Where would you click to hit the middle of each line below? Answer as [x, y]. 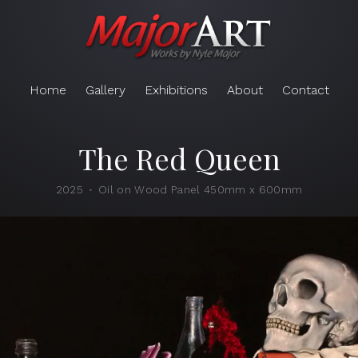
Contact [305, 89]
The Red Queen [179, 158]
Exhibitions [176, 89]
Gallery [105, 89]
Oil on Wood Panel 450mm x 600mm [200, 189]
